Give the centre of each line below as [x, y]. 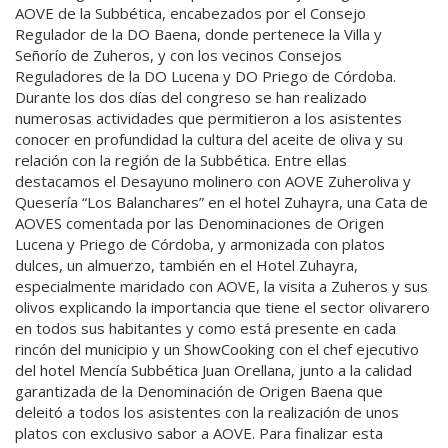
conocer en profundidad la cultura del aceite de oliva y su [209, 139]
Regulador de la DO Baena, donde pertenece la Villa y [198, 34]
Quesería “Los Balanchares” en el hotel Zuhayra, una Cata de [221, 202]
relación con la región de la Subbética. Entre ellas [181, 160]
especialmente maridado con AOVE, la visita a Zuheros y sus [221, 286]
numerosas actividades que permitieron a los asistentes [208, 118]
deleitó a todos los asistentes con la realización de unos [207, 412]
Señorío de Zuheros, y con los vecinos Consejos [178, 55]
